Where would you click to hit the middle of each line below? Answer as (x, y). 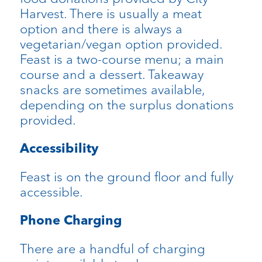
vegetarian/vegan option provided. (121, 44)
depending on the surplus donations (127, 105)
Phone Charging (70, 220)
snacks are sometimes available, (112, 90)
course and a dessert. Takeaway (111, 75)
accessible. (51, 192)
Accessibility (59, 149)
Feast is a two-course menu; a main (122, 59)
